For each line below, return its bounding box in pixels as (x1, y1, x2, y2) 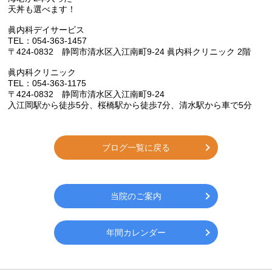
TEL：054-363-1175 (8, 78, 87, 89)
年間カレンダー (106, 228, 166, 238)
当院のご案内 (110, 191, 161, 202)
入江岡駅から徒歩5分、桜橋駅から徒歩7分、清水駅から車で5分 (8, 100, 253, 110)
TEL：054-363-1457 (8, 36, 87, 46)
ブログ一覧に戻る (102, 143, 170, 153)
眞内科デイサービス (8, 25, 85, 35)
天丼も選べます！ (8, 4, 76, 15)
